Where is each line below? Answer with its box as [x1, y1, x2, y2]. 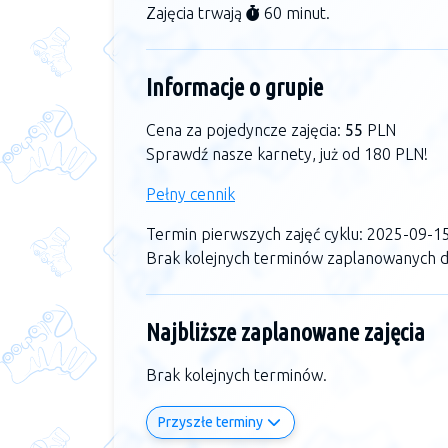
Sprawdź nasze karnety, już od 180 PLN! [146, 145, 428, 164]
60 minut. [260, 4, 330, 23]
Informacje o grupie [146, 74, 323, 102]
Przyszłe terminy [157, 414, 266, 431]
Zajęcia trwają [146, 4, 246, 23]
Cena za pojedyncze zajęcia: [146, 121, 345, 140]
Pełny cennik [146, 185, 235, 204]
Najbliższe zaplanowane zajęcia [146, 319, 425, 347]
